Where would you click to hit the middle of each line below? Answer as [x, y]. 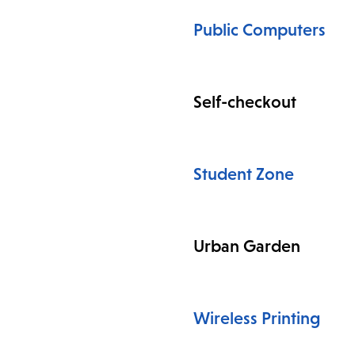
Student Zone [244, 174]
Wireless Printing [257, 319]
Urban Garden [247, 246]
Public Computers [260, 30]
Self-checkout [245, 102]
